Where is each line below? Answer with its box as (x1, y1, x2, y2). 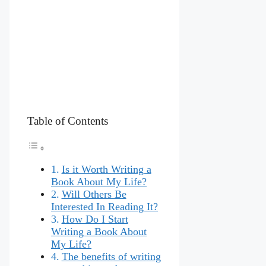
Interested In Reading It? (51, 200, 158, 213)
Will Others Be (61, 188, 126, 200)
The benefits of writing (61, 250, 161, 262)
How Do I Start (61, 213, 128, 225)
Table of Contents (27, 115, 108, 128)
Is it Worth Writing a (61, 163, 151, 175)
